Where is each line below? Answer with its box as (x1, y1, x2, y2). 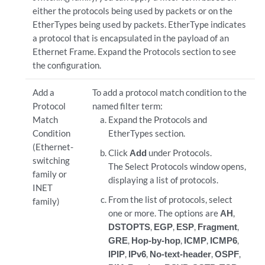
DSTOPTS (108, 221, 151, 232)
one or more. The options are (108, 208, 221, 218)
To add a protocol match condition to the (92, 87, 247, 98)
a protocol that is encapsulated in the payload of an (32, 33, 229, 43)
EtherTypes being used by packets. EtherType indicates (32, 19, 246, 30)
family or (32, 169, 67, 179)
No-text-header (150, 248, 212, 259)
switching (32, 155, 70, 166)
